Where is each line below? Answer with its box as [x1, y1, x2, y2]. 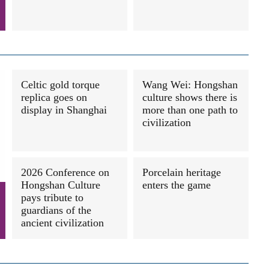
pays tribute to [21, 192, 83, 204]
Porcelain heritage [142, 166, 221, 178]
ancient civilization [21, 217, 104, 229]
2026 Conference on [21, 166, 109, 178]
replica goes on [21, 91, 87, 103]
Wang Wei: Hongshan [142, 79, 238, 91]
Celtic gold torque [21, 79, 100, 91]
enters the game [142, 179, 211, 191]
